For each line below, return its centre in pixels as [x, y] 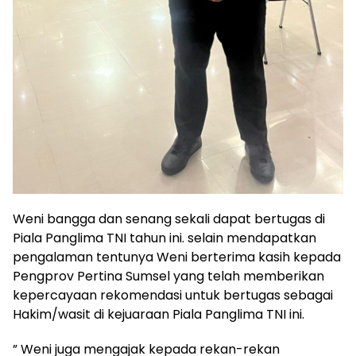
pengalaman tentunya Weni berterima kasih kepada [177, 257]
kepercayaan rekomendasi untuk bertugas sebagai [173, 295]
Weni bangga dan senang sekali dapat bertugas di [169, 219]
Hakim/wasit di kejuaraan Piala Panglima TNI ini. [159, 314]
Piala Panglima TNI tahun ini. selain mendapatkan [164, 238]
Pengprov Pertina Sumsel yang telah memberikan [168, 276]
